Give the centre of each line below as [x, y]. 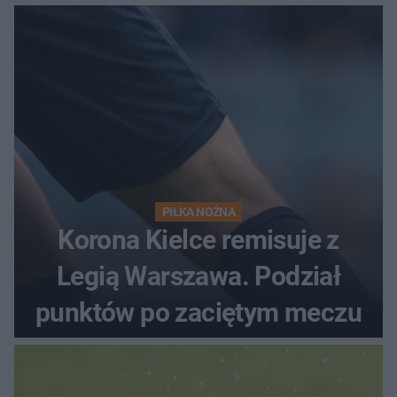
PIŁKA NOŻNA [198, 211]
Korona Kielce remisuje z [198, 239]
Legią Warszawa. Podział [198, 276]
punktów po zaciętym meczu [198, 312]
